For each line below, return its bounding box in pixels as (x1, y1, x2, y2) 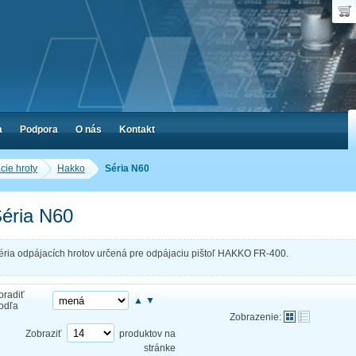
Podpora (20, 124, 58, 135)
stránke (144, 342, 176, 354)
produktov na (119, 327, 176, 339)
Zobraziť (25, 327, 62, 339)
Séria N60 (105, 163, 149, 174)
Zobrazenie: (229, 311, 281, 323)
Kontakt (119, 124, 155, 135)
